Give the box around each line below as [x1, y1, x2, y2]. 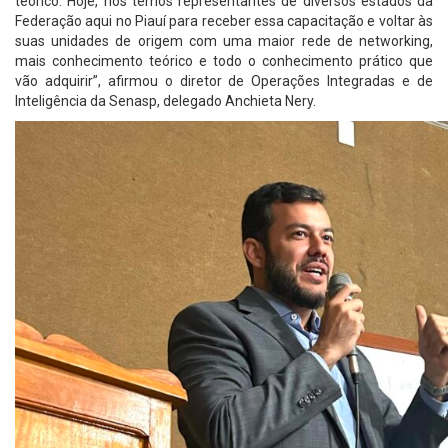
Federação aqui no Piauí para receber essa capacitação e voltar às [15, 12, 433, 29]
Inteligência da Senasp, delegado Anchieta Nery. [15, 92, 316, 109]
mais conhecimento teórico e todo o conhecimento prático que [15, 52, 433, 69]
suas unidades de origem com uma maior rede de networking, [15, 32, 433, 49]
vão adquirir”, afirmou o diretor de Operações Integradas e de [15, 72, 433, 89]
